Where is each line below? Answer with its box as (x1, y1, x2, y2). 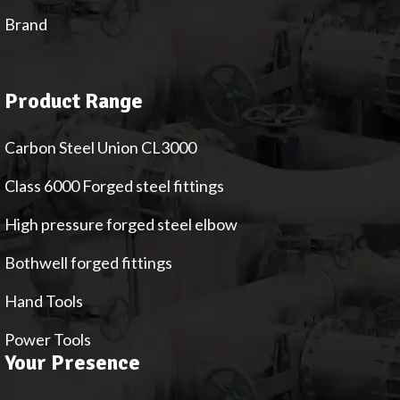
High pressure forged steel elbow (4, 214, 237, 235)
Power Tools (4, 329, 91, 350)
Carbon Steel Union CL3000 (4, 137, 196, 158)
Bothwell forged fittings (4, 253, 172, 273)
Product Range (4, 87, 143, 115)
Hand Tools (4, 291, 83, 312)
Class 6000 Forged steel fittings (4, 176, 224, 196)
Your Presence (4, 349, 140, 377)
